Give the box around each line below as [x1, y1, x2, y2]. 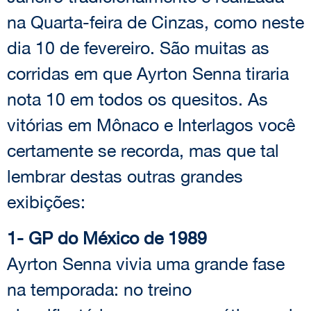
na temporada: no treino [7, 278, 192, 299]
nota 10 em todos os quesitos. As [7, 89, 268, 110]
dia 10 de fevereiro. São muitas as [7, 37, 269, 58]
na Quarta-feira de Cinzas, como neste [7, 12, 304, 33]
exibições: [7, 192, 85, 212]
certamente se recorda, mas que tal [7, 140, 279, 161]
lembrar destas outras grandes [7, 166, 243, 187]
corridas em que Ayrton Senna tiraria [7, 63, 289, 84]
